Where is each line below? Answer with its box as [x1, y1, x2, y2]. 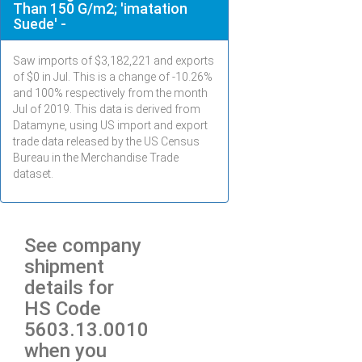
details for [24, 276, 114, 299]
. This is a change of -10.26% [68, 70, 213, 83]
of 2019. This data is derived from [27, 103, 200, 116]
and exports [151, 54, 214, 67]
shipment [24, 255, 104, 278]
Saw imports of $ [13, 54, 101, 67]
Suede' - [13, 15, 66, 32]
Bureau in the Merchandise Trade [13, 151, 179, 164]
